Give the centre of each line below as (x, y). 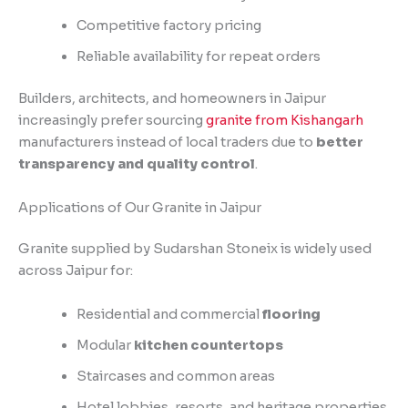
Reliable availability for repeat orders (198, 57)
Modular (105, 345)
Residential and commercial (169, 314)
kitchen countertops (208, 345)
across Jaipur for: (76, 271)
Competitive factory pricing (168, 26)
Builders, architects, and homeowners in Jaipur (172, 99)
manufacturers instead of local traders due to (167, 143)
